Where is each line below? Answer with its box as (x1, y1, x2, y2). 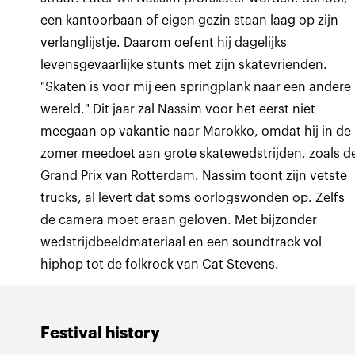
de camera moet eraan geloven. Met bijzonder (40, 214, 318, 227)
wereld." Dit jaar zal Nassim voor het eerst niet (40, 103, 316, 116)
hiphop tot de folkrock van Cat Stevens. (40, 258, 280, 271)
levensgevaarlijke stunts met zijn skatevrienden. (40, 59, 328, 71)
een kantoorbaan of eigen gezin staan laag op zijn (40, 14, 339, 27)
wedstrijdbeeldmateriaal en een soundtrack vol (40, 236, 323, 249)
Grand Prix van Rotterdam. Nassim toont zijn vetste (40, 170, 348, 182)
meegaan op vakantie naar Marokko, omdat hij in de (40, 125, 352, 138)
